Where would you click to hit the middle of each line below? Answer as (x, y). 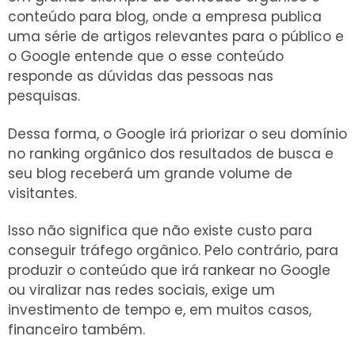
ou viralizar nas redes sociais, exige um (141, 290)
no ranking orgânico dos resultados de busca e (171, 153)
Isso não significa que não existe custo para (160, 230)
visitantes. (42, 193)
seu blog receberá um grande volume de (150, 173)
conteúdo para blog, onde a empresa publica (165, 17)
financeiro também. (76, 329)
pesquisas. (44, 96)
